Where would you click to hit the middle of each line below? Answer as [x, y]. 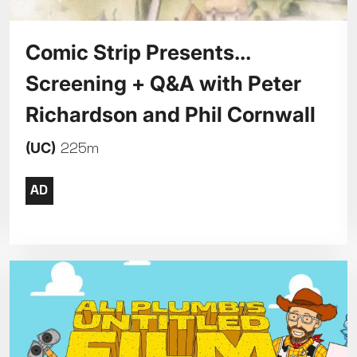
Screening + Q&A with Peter [163, 84]
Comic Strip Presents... [137, 53]
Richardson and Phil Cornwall [170, 115]
